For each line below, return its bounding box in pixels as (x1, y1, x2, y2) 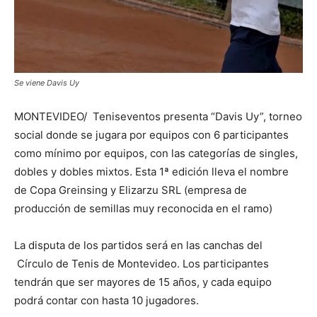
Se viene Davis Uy (14, 78, 79, 88)
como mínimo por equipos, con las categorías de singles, (14, 146, 298, 160)
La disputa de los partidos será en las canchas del (14, 238, 263, 252)
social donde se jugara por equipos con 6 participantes (14, 128, 289, 142)
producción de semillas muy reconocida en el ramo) (14, 202, 272, 215)
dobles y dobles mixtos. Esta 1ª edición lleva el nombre (14, 165, 289, 178)
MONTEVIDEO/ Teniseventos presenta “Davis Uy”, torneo (14, 110, 302, 123)
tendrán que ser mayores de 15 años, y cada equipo (14, 275, 272, 289)
